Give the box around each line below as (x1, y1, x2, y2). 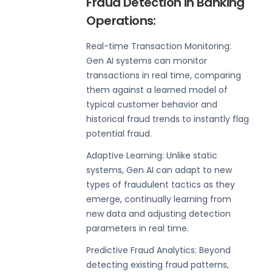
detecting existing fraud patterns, (86, 258, 229, 271)
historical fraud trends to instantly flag (86, 112, 250, 125)
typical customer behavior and (86, 98, 218, 110)
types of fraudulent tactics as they (86, 178, 236, 191)
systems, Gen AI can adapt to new (86, 163, 233, 176)
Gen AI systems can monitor (86, 54, 208, 67)
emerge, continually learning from (86, 192, 232, 205)
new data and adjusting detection (86, 207, 231, 220)
